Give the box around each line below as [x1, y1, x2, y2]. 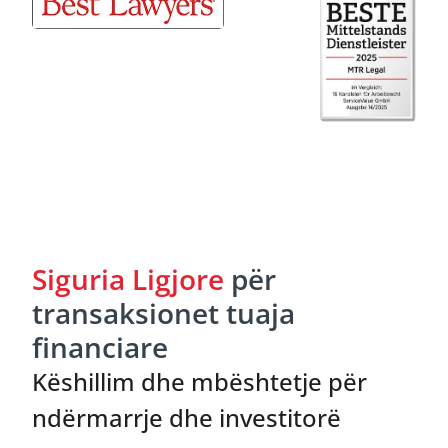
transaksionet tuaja [32, 294, 295, 332]
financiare [32, 328, 168, 366]
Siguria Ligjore [32, 260, 224, 298]
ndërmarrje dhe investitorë [32, 401, 341, 434]
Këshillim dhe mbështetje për [32, 365, 367, 398]
